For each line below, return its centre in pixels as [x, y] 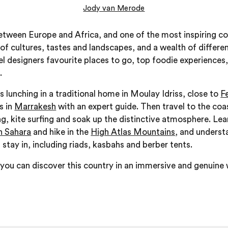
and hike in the [61, 132]
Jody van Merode [114, 8]
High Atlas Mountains [133, 132]
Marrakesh [35, 106]
